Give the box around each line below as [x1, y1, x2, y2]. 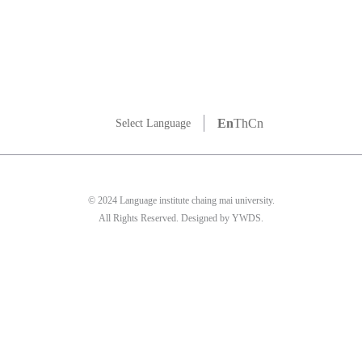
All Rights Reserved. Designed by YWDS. [99, 213, 263, 225]
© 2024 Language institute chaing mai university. [87, 195, 275, 207]
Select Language [115, 117, 191, 130]
